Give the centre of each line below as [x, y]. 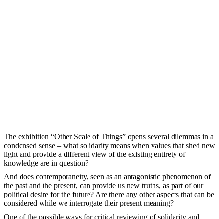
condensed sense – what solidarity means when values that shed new [109, 145]
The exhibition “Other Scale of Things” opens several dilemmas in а [109, 136]
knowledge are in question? [46, 163]
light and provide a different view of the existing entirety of [95, 154]
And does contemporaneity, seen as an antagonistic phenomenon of [107, 176]
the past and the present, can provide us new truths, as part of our [104, 185]
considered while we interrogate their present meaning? [89, 203]
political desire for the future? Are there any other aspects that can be [109, 194]
